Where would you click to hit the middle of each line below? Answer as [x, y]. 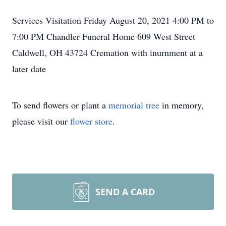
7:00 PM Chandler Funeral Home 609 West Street [104, 36]
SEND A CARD [125, 192]
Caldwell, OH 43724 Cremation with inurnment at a [107, 52]
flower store [91, 121]
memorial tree [134, 105]
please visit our [41, 121]
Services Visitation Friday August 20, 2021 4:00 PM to [113, 20]
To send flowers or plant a [60, 105]
